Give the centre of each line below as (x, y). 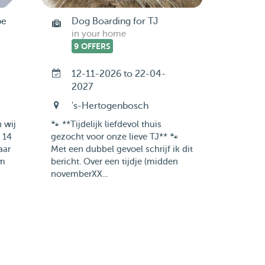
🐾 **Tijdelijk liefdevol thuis (106, 125)
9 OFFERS (92, 46)
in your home (98, 34)
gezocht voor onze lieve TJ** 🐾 (114, 137)
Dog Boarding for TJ (114, 21)
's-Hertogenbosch (110, 106)
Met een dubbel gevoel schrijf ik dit (122, 149)
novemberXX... (79, 174)
